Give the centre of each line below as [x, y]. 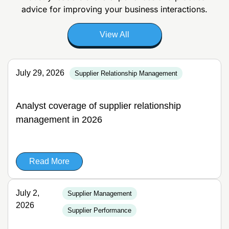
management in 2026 [59, 120]
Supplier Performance [100, 210]
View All [114, 35]
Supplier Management [100, 193]
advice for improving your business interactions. [114, 9]
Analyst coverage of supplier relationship [98, 106]
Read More [49, 161]
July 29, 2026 [40, 73]
